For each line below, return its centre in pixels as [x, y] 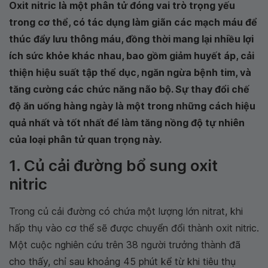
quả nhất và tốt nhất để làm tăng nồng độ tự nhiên [127, 123]
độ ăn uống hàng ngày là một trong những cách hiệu [132, 106]
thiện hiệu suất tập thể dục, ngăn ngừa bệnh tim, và [130, 72]
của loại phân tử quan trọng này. [85, 139]
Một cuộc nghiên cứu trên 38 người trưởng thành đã [125, 245]
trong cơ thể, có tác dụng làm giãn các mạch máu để [133, 22]
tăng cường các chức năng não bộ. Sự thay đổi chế [129, 89]
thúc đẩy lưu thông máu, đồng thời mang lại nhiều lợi [131, 39]
